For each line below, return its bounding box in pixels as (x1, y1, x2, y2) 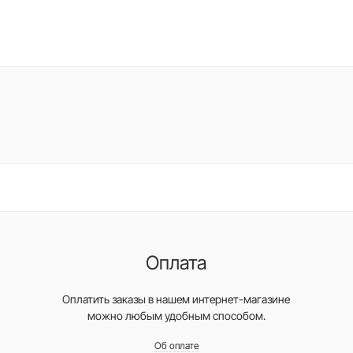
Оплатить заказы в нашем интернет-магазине (62, 292, 291, 306)
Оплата (146, 251, 207, 274)
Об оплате (154, 340, 199, 351)
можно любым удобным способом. (87, 309, 266, 322)
